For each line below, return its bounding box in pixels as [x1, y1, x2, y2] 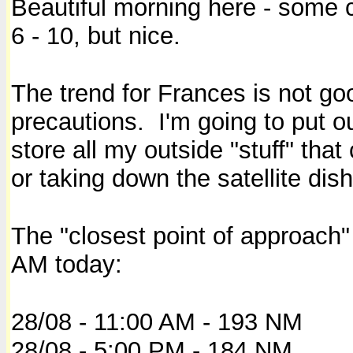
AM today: [11, 250, 122, 278]
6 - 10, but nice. [11, 21, 180, 50]
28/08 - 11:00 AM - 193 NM [11, 307, 303, 336]
